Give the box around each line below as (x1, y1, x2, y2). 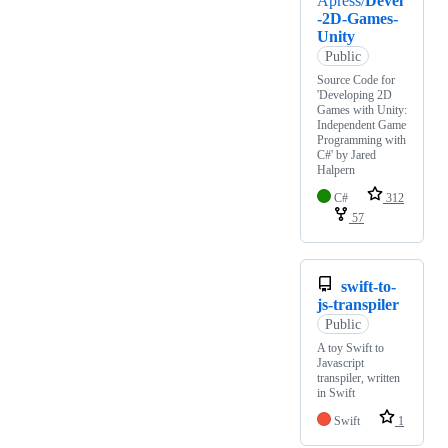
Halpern (317, 163, 355, 178)
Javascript (317, 356, 364, 371)
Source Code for (317, 73, 395, 88)
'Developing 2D (317, 88, 392, 103)
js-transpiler (317, 296, 399, 314)
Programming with (317, 133, 406, 148)
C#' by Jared (317, 148, 376, 163)
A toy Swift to (317, 341, 384, 356)
